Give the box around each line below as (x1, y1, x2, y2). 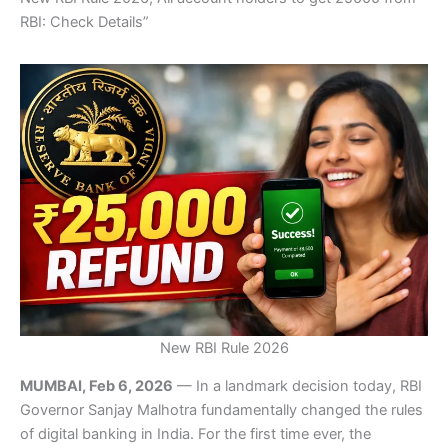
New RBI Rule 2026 (159, 338, 289, 357)
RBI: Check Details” (20, 13, 149, 32)
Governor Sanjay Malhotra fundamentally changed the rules (20, 401, 423, 420)
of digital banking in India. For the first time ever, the (20, 425, 371, 444)
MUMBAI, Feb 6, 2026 (20, 377, 173, 396)
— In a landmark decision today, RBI (173, 377, 422, 396)
